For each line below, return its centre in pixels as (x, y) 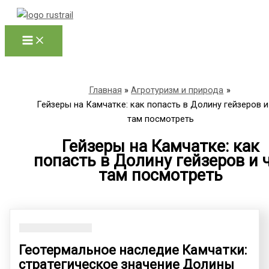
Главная (105, 90)
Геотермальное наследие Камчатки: (133, 250)
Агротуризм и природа (177, 90)
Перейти (22, 11)
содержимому (33, 40)
